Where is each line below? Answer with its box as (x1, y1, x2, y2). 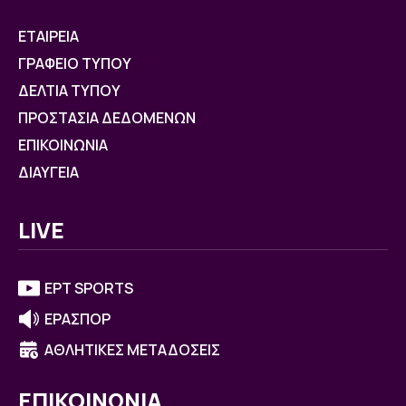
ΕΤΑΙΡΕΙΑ (18, 25, 79, 46)
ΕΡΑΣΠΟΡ (44, 308, 111, 329)
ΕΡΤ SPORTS (44, 277, 133, 298)
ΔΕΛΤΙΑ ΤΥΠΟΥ (18, 80, 121, 101)
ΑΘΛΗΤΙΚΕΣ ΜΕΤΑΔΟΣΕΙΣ (44, 339, 220, 360)
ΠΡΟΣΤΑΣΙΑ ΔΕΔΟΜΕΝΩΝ (18, 107, 196, 128)
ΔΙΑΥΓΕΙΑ (18, 161, 79, 182)
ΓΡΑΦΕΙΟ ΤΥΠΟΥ (18, 53, 131, 73)
